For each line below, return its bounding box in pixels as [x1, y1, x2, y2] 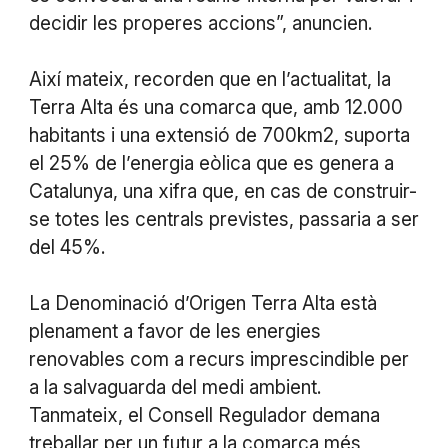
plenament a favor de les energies [28, 320, 321, 344]
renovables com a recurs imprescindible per [28, 348, 409, 372]
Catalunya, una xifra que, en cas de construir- [28, 180, 417, 204]
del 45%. [28, 236, 105, 260]
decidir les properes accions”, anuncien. [28, 12, 372, 36]
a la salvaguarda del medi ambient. [28, 376, 321, 400]
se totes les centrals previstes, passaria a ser [28, 208, 419, 232]
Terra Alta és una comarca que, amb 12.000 [28, 96, 403, 120]
